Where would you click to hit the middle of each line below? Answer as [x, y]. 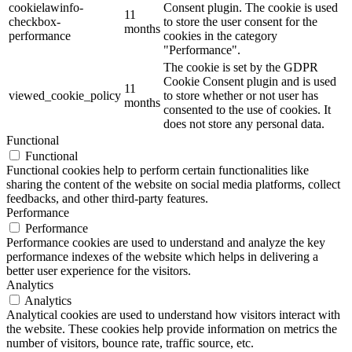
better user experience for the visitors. [99, 271]
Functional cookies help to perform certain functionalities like [158, 170]
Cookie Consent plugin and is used [250, 82]
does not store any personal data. [244, 124]
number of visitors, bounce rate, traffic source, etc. [130, 343]
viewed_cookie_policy [65, 96]
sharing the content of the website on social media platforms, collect [173, 185]
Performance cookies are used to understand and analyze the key [166, 243]
